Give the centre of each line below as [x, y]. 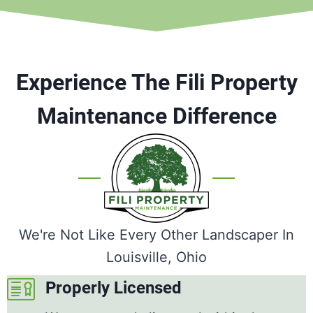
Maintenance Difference [156, 116]
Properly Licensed [114, 288]
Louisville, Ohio [156, 257]
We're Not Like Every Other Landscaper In [156, 235]
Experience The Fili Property [156, 83]
